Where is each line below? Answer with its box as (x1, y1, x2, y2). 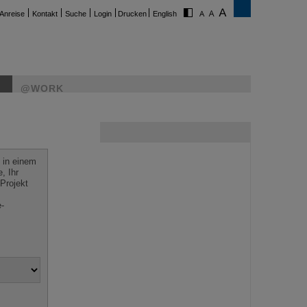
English (153, 10, 177, 18)
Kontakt (32, 10, 58, 18)
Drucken (118, 10, 147, 18)
